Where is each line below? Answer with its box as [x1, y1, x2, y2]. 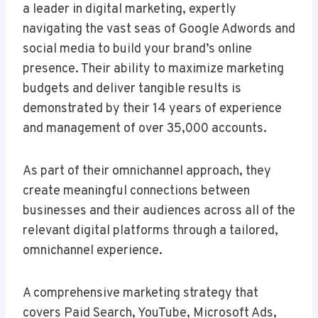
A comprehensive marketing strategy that [23, 285, 258, 302]
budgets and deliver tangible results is [23, 81, 241, 98]
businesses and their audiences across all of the [23, 203, 295, 220]
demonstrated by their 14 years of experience [23, 101, 282, 118]
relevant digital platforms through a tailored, [23, 223, 278, 240]
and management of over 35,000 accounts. [23, 121, 270, 138]
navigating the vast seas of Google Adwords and [23, 21, 295, 38]
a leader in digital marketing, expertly [23, 1, 236, 18]
